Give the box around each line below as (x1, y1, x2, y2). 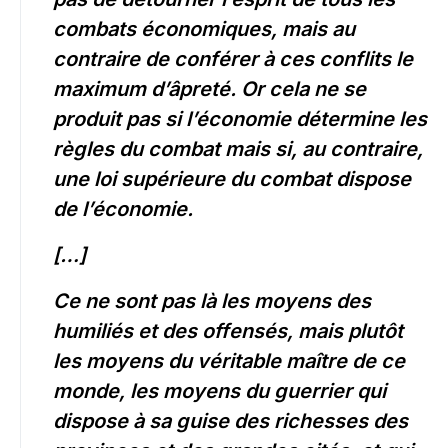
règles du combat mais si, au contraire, (53, 137, 423, 162)
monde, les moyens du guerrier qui (53, 379, 386, 404)
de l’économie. (53, 197, 193, 222)
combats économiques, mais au (53, 17, 355, 42)
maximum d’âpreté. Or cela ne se (53, 77, 366, 102)
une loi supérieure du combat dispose (53, 167, 411, 192)
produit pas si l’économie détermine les (53, 107, 427, 132)
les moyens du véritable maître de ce (53, 349, 405, 374)
